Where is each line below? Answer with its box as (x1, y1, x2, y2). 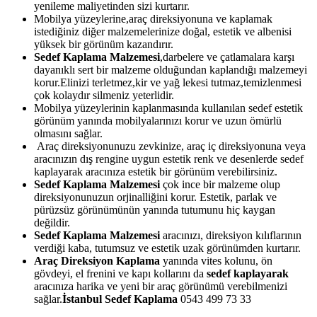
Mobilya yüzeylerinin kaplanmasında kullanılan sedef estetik (34, 101, 303, 114)
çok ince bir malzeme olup (160, 178, 280, 190)
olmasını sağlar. (34, 127, 103, 139)
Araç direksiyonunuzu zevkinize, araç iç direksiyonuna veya (34, 139, 306, 152)
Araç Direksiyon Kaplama (34, 254, 160, 267)
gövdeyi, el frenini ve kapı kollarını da (34, 267, 204, 279)
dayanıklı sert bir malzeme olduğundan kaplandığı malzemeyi (34, 63, 307, 76)
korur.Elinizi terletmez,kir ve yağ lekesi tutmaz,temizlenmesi (34, 76, 301, 88)
